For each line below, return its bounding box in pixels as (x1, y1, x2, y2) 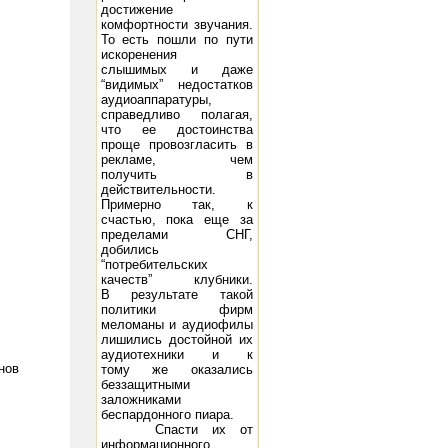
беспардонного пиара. (100, 407, 234, 422)
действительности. (100, 182, 216, 197)
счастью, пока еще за (100, 212, 253, 227)
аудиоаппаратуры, (100, 92, 212, 107)
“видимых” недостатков (100, 77, 253, 92)
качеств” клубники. (100, 272, 253, 287)
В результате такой (100, 287, 253, 302)
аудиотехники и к (100, 347, 253, 362)
